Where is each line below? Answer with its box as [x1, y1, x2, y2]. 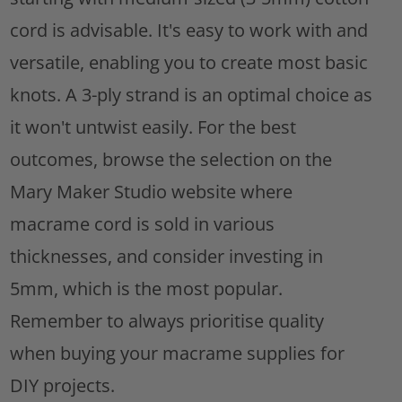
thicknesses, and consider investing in [10, 244, 324, 269]
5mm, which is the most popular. [10, 276, 284, 301]
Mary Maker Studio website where [10, 179, 293, 205]
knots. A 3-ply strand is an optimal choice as [10, 83, 373, 108]
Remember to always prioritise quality [10, 309, 325, 334]
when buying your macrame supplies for [10, 341, 345, 366]
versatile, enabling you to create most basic [10, 50, 369, 75]
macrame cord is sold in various [10, 212, 275, 237]
